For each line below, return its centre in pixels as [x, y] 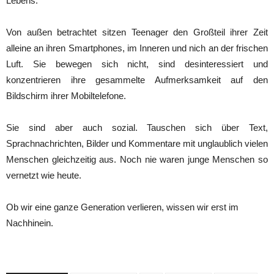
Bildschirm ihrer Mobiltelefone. [66, 96]
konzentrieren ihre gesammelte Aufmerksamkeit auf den [137, 80]
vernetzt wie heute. [44, 175]
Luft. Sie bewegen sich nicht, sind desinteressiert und [137, 64]
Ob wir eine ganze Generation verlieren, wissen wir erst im [122, 207]
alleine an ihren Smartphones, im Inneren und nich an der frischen [137, 48]
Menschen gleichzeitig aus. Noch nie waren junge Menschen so [137, 159]
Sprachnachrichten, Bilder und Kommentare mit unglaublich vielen [137, 143]
